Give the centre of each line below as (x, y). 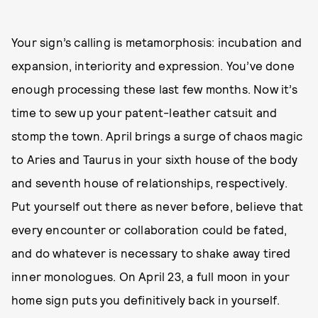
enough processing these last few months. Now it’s (154, 89)
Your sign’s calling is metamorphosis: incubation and (157, 42)
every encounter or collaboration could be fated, (149, 230)
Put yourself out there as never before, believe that (158, 206)
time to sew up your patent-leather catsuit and (144, 113)
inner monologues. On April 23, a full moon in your (151, 276)
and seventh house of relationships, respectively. (149, 183)
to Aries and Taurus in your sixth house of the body (155, 159)
